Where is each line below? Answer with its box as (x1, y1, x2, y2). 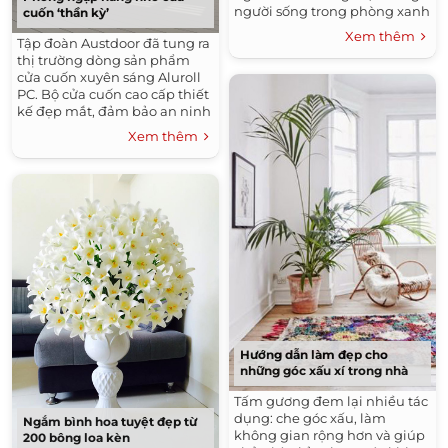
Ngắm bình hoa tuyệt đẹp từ (23, 414, 197, 430)
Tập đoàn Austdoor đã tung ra (17, 35, 210, 52)
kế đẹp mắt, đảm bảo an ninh (17, 103, 211, 120)
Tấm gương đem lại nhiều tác (234, 393, 428, 410)
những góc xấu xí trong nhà (240, 363, 408, 379)
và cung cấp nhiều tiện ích (17, 120, 190, 137)
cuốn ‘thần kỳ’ (23, 5, 109, 21)
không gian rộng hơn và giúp (234, 427, 425, 444)
